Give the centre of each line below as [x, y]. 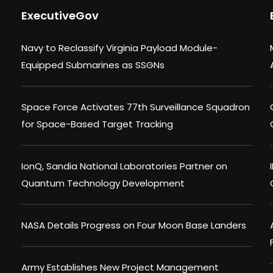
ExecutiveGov [60, 16]
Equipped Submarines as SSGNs [93, 65]
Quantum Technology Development [103, 183]
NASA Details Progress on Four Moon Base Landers [134, 225]
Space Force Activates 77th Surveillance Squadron [136, 107]
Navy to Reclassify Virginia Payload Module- [119, 48]
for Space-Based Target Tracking [97, 124]
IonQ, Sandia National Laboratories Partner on [124, 166]
